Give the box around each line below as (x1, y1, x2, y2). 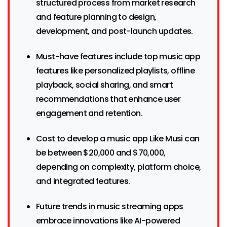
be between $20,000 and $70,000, (36, 147, 166, 159)
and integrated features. (36, 175, 130, 187)
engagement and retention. (36, 107, 142, 120)
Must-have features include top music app (36, 51, 200, 63)
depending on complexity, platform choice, (36, 161, 201, 173)
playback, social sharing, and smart (36, 79, 173, 91)
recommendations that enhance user (36, 93, 181, 105)
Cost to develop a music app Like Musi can (36, 133, 200, 145)
